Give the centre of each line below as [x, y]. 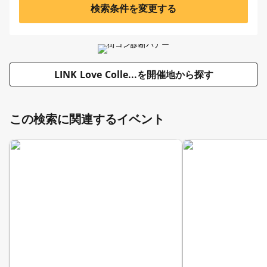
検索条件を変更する [133, 8]
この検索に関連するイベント [87, 119]
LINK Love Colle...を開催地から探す [133, 74]
